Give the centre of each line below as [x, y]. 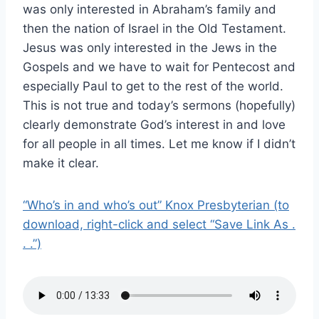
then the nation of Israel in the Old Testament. [155, 28]
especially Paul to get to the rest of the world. [153, 86]
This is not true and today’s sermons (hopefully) [159, 105]
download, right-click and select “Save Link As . [159, 224]
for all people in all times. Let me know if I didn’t [159, 143]
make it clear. [61, 163]
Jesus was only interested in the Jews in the [150, 47]
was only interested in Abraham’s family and [150, 9]
